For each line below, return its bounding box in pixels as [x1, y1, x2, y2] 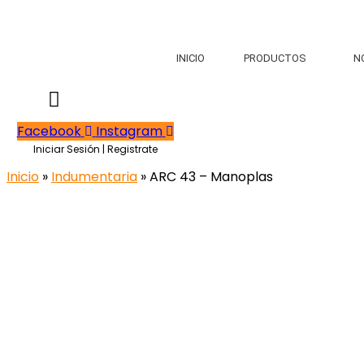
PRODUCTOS [244, 52, 307, 64]
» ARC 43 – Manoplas [137, 167, 273, 186]
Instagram [95, 122, 162, 141]
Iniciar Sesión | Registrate [32, 142, 158, 156]
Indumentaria [51, 167, 137, 186]
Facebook [16, 122, 81, 141]
